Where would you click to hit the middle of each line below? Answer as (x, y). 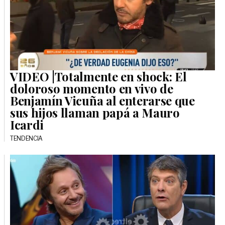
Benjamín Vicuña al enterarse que (102, 100)
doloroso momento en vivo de (92, 88)
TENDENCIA (27, 138)
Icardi (27, 124)
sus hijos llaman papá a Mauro (95, 112)
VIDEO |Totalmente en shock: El (98, 76)
